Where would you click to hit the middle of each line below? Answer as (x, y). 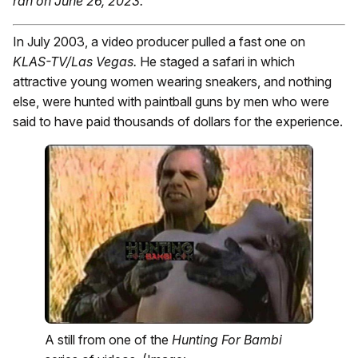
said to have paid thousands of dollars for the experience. (178, 121)
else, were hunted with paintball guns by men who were (171, 101)
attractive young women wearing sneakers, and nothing (172, 82)
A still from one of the (108, 339)
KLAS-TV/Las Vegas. (75, 62)
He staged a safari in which (216, 62)
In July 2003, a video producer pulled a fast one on (159, 42)
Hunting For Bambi (227, 339)
